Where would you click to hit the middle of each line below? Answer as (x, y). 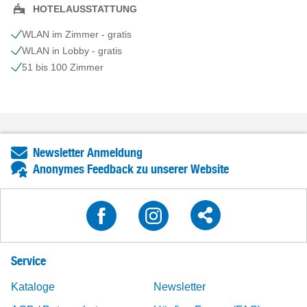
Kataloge (33, 287)
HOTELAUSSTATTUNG (85, 9)
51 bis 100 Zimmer (63, 67)
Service (28, 261)
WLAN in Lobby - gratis (72, 51)
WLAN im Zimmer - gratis (77, 34)
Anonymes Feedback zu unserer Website (131, 169)
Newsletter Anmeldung (88, 152)
